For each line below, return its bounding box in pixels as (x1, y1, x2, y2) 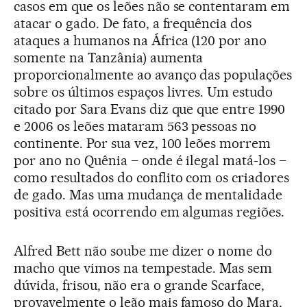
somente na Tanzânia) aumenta (14, 49, 204, 66)
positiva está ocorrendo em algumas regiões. (14, 203, 285, 220)
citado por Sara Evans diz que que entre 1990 (14, 100, 286, 117)
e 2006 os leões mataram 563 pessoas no (14, 117, 257, 134)
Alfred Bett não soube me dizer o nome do (14, 242, 273, 259)
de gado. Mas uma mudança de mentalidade (14, 186, 283, 203)
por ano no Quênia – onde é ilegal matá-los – (14, 151, 287, 169)
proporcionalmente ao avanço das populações (14, 66, 293, 83)
